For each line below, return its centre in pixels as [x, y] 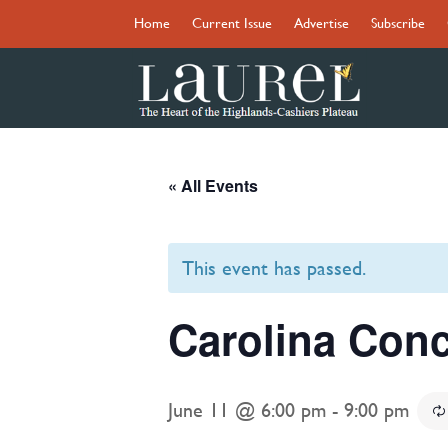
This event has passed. [274, 267]
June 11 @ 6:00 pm [247, 409]
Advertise [322, 22]
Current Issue [232, 22]
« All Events [213, 185]
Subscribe [398, 22]
